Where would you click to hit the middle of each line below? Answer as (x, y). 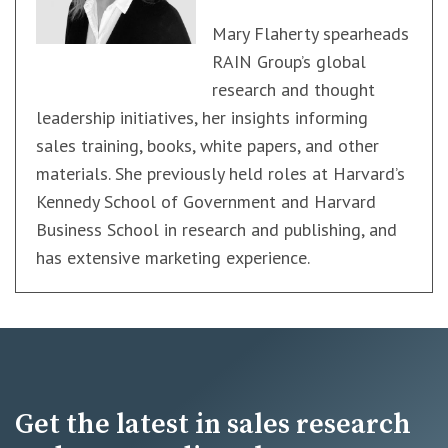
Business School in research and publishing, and (216, 229)
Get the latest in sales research (213, 424)
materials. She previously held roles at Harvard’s (220, 173)
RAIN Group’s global (289, 61)
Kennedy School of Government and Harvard (206, 201)
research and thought (293, 89)
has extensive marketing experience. (173, 257)
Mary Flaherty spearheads (310, 33)
